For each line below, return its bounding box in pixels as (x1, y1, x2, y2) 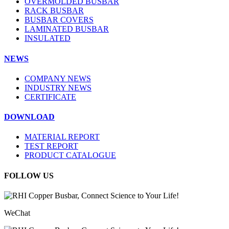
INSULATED (25, 34, 71, 43)
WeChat (4, 208, 30, 217)
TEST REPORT (25, 142, 78, 151)
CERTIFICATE (25, 92, 76, 101)
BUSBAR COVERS (25, 15, 94, 25)
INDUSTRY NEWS (25, 83, 91, 92)
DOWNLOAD (4, 112, 55, 122)
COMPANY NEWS (25, 74, 91, 83)
